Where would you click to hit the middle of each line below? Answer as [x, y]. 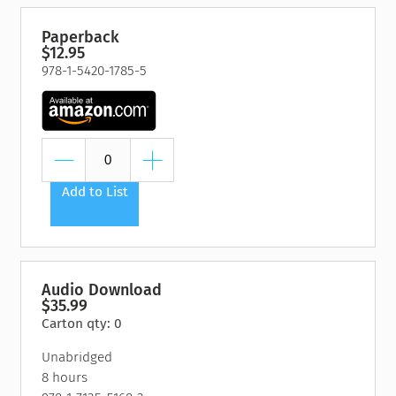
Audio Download [102, 290]
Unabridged [77, 358]
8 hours [65, 378]
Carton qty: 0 [82, 324]
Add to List [95, 191]
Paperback [81, 37]
